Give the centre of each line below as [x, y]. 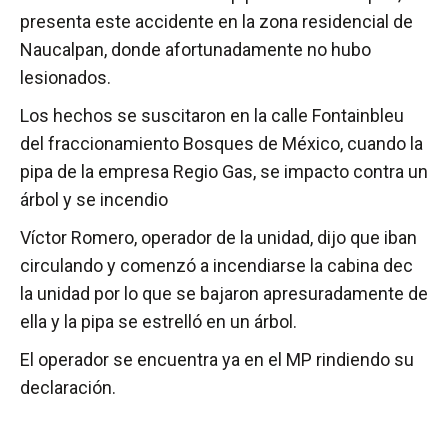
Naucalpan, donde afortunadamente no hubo [195, 50]
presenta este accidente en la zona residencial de [216, 22]
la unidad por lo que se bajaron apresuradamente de [224, 294]
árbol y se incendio [94, 200]
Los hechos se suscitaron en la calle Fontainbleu [212, 116]
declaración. [68, 388]
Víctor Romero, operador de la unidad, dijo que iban [218, 238]
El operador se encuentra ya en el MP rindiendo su [217, 360]
